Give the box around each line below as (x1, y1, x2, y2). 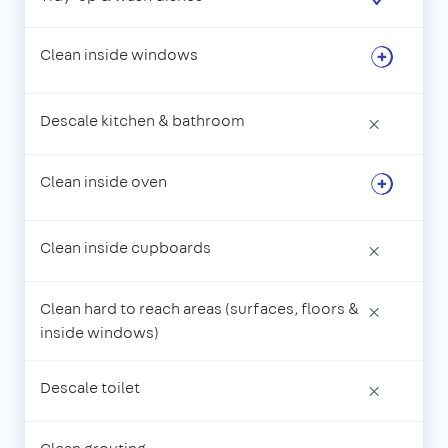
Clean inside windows (40, 44, 198, 66)
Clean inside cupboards (40, 237, 211, 259)
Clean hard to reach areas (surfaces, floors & (40, 298, 359, 320)
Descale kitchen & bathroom (40, 110, 245, 132)
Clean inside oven (40, 171, 167, 193)
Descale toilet (40, 377, 140, 399)
